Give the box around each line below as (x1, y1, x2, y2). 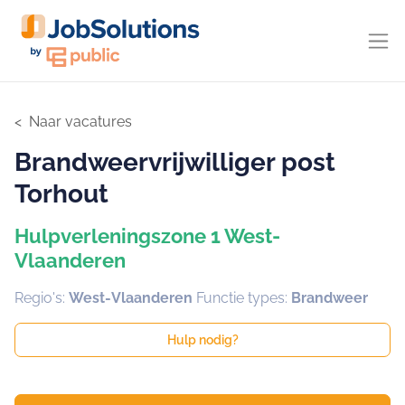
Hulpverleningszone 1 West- (14, 224, 280, 248)
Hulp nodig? (166, 333, 239, 348)
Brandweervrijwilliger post (14, 147, 335, 177)
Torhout (14, 179, 108, 209)
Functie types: (196, 289, 291, 306)
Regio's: (14, 289, 69, 306)
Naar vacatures (29, 113, 132, 130)
